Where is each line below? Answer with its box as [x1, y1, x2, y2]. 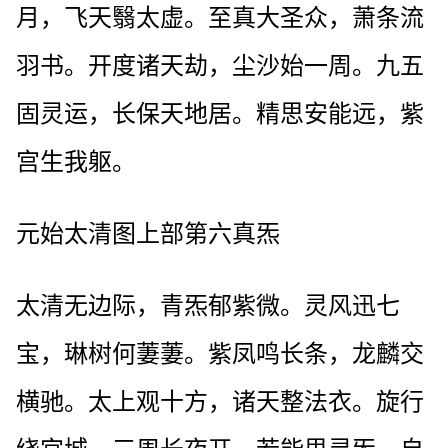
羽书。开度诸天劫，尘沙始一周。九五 [16, 52, 424, 79]
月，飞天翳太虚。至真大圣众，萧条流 [16, 4, 424, 31]
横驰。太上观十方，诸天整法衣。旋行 [16, 388, 424, 415]
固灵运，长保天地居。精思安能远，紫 [16, 100, 424, 127]
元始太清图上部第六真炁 [16, 220, 280, 247]
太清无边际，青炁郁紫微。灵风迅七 [16, 292, 400, 319]
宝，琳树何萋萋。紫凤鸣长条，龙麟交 [16, 340, 424, 367]
